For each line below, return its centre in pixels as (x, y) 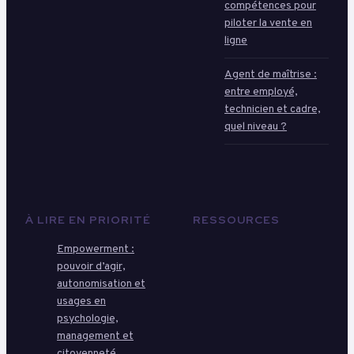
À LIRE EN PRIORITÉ (88, 220)
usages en (81, 302)
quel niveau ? (256, 126)
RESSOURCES (236, 220)
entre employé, (261, 92)
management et (95, 337)
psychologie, (88, 319)
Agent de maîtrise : (271, 74)
